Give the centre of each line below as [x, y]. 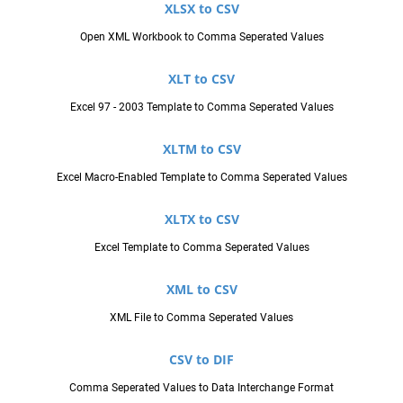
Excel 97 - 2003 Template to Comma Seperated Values [201, 107]
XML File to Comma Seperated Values [201, 317]
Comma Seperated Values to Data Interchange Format [201, 387]
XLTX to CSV [201, 219]
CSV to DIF [201, 359]
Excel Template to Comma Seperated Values [201, 247]
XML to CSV [201, 289]
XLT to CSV [201, 78]
